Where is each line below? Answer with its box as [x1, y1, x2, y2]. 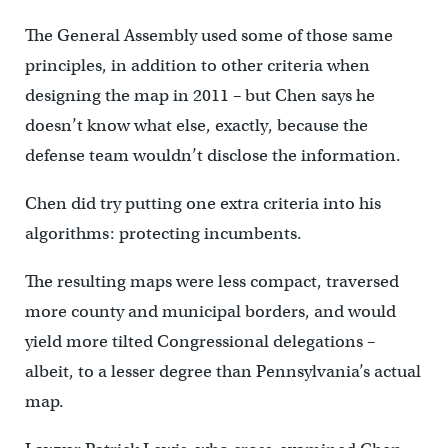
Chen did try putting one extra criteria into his [24, 193, 381, 215]
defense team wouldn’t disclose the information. [24, 145, 401, 167]
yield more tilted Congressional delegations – [24, 331, 375, 353]
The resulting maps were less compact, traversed [24, 271, 399, 293]
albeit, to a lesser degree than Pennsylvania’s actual [24, 361, 421, 383]
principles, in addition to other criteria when [24, 55, 370, 77]
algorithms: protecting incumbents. [24, 223, 302, 245]
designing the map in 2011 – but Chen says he [24, 85, 375, 107]
